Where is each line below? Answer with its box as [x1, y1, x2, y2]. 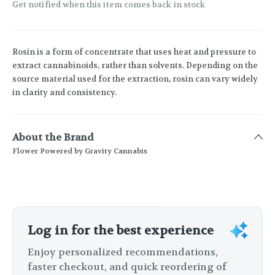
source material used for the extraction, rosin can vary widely [12, 74, 258, 85]
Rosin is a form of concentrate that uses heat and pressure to [12, 47, 256, 58]
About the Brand [12, 131, 94, 144]
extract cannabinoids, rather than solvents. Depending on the [12, 60, 258, 71]
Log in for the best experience [28, 223, 214, 239]
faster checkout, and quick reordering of [28, 260, 227, 274]
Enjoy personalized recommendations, [28, 246, 218, 259]
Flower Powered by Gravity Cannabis [12, 146, 147, 157]
